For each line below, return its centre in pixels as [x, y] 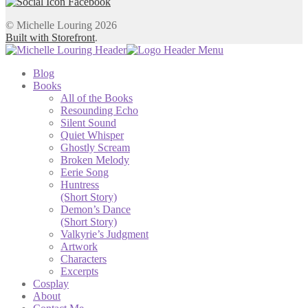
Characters [84, 259]
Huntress [80, 185]
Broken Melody [95, 160]
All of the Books [97, 98]
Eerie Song [85, 173]
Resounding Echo [99, 111]
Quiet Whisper [92, 135]
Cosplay [51, 284]
